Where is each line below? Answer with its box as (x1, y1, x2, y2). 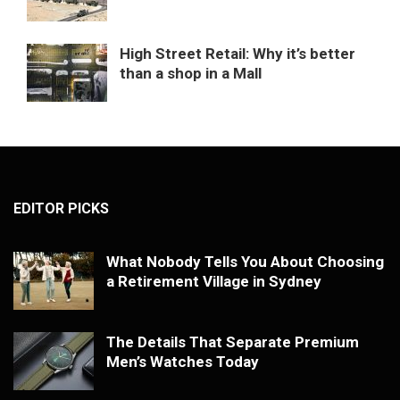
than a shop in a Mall (120, 63, 262, 82)
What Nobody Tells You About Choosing (106, 252, 384, 271)
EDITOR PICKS (13, 199, 109, 217)
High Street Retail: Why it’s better (120, 44, 355, 62)
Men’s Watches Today (106, 352, 259, 371)
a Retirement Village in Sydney (106, 271, 321, 290)
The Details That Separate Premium (106, 332, 359, 351)
